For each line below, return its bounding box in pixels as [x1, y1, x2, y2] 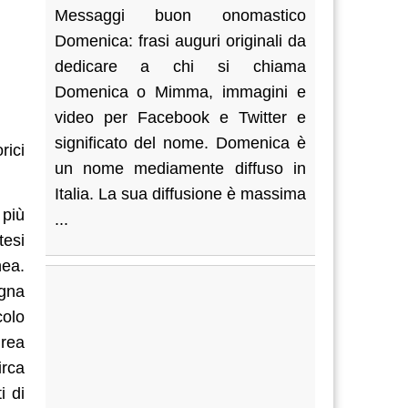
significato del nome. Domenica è [54, 134, 306, 152]
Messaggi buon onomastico [54, 6, 306, 25]
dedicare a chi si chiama [54, 57, 306, 76]
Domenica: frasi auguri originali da [54, 32, 306, 50]
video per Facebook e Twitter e [54, 108, 306, 127]
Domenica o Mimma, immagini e [54, 83, 306, 101]
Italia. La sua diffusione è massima [54, 185, 306, 203]
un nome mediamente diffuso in [54, 159, 306, 178]
